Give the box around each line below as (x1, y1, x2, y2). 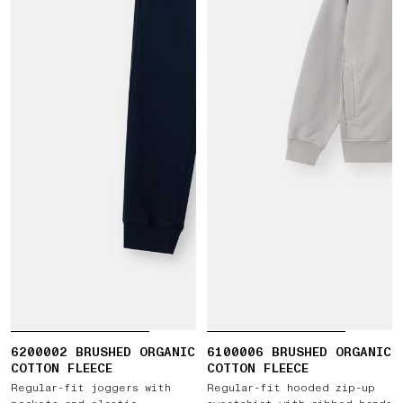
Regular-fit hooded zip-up (207, 381, 375, 396)
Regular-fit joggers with (11, 381, 171, 396)
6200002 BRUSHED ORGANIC (11, 344, 195, 361)
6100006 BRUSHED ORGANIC (207, 344, 391, 361)
